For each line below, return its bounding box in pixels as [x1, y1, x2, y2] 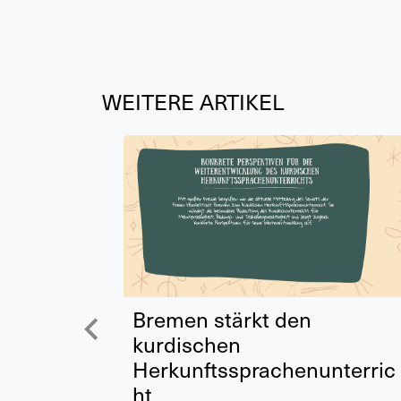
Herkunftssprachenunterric [132, 353, 396, 386]
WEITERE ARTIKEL [102, 84, 284, 117]
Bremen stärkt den [132, 303, 311, 336]
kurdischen [132, 328, 241, 361]
